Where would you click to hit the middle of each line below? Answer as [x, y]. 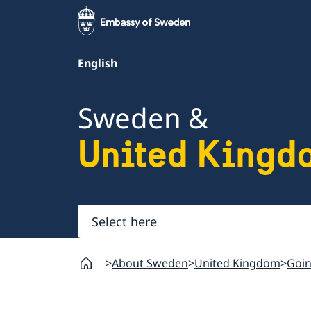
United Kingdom [237, 263]
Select [98, 215]
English [98, 63]
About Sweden [150, 263]
